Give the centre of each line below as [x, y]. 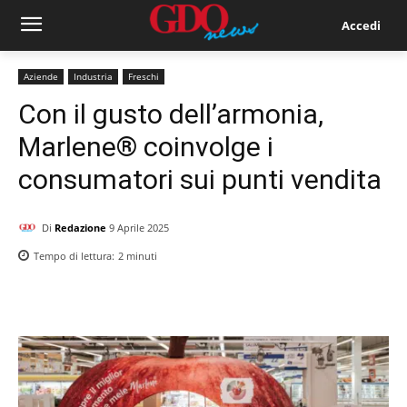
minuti [140, 256]
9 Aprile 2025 [139, 228]
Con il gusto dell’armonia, [171, 114]
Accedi [361, 25]
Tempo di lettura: [75, 256]
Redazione [80, 227]
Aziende [41, 76]
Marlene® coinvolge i [146, 147]
